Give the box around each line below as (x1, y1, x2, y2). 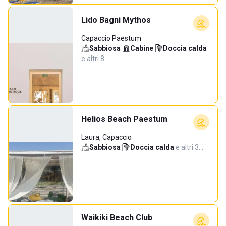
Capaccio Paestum (81, 34, 141, 42)
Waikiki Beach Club (81, 213, 152, 222)
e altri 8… (81, 54, 109, 63)
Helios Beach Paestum (81, 114, 167, 124)
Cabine (130, 44, 153, 52)
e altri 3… (176, 143, 203, 151)
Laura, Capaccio (81, 133, 132, 141)
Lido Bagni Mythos (81, 15, 151, 25)
